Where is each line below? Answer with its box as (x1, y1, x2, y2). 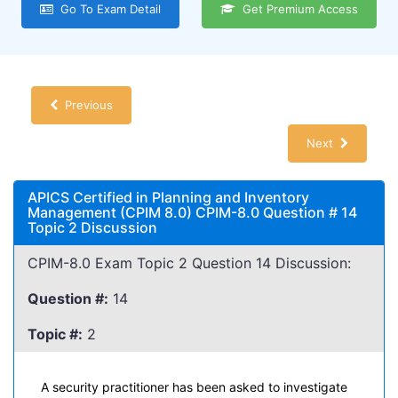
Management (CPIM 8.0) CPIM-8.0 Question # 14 (28, 203, 357, 221)
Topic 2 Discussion (28, 219, 157, 236)
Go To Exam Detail (53, 2, 161, 16)
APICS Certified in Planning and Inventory (28, 188, 309, 206)
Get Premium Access (235, 2, 358, 16)
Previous (58, 98, 113, 112)
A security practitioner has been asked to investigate (41, 379, 347, 394)
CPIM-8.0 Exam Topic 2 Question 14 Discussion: (28, 254, 351, 272)
